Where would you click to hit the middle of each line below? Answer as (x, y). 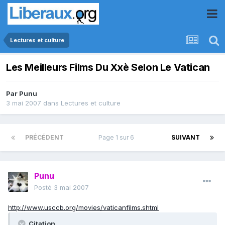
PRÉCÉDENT (44, 138)
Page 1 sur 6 (118, 138)
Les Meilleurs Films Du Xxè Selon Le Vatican (108, 68)
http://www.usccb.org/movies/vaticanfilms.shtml (83, 208)
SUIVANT (186, 138)
